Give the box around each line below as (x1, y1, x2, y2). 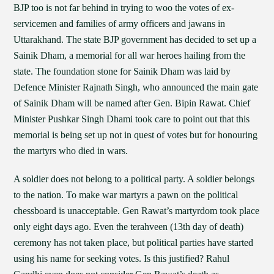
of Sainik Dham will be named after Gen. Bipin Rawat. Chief (13, 98, 251, 108)
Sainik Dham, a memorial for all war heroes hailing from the (13, 50, 246, 61)
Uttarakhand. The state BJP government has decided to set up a (13, 34, 257, 45)
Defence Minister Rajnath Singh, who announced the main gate (13, 82, 259, 92)
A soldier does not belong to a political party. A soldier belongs (13, 174, 255, 184)
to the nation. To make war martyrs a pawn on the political (13, 190, 239, 200)
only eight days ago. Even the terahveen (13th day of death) (13, 221, 244, 232)
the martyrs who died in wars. (13, 146, 128, 156)
